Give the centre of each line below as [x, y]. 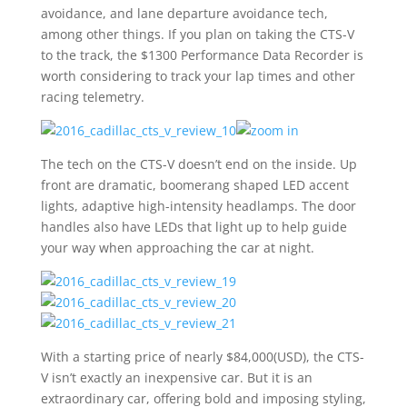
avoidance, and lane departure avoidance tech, [184, 13]
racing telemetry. [92, 97]
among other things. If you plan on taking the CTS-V [197, 34]
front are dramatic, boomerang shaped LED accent [194, 185]
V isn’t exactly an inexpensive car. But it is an [176, 377]
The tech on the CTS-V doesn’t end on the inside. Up [199, 164]
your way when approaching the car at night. [177, 248]
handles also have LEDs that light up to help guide [194, 227]
